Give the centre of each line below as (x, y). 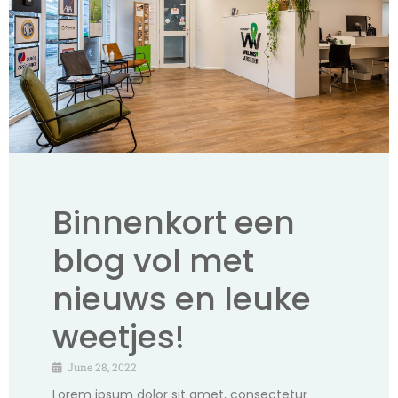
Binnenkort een (174, 223)
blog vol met (153, 261)
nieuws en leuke (182, 299)
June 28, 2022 (102, 367)
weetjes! (119, 338)
